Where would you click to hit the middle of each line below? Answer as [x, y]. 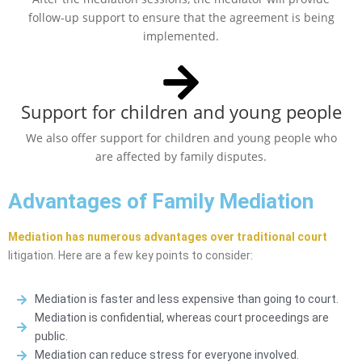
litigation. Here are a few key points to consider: [130, 256]
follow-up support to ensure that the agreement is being [181, 18]
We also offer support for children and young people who [181, 138]
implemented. [181, 36]
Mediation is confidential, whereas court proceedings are [181, 318]
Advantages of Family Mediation [161, 202]
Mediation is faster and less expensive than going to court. [186, 299]
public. [51, 337]
